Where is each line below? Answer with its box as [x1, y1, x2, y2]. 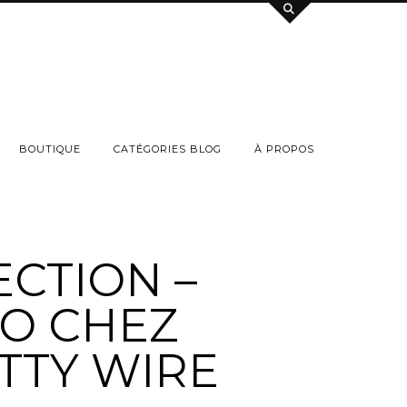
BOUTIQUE [19, 142, 81, 155]
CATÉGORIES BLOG [114, 142, 222, 155]
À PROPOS [254, 142, 314, 155]
